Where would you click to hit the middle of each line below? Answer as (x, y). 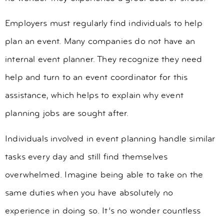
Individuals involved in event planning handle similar (110, 139)
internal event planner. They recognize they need (104, 60)
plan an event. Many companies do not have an (100, 42)
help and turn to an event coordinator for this (96, 78)
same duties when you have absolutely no (89, 193)
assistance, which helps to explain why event (94, 96)
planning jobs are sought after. (67, 114)
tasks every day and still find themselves (86, 157)
